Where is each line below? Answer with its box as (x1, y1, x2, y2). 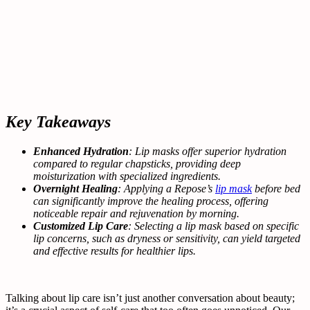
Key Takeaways (6, 112, 111, 131)
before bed (252, 182, 300, 194)
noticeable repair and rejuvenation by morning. (33, 207, 239, 219)
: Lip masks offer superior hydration (129, 145, 286, 157)
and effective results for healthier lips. (33, 244, 196, 257)
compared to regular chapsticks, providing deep (33, 157, 241, 170)
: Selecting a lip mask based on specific (128, 219, 299, 232)
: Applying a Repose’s (118, 182, 215, 194)
